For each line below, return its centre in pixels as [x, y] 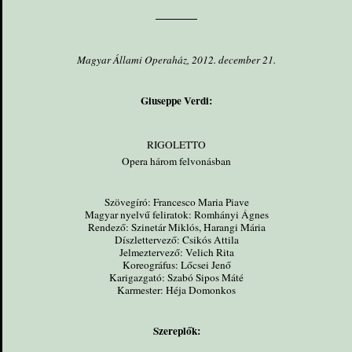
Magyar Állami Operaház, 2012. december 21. [177, 59]
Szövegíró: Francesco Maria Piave [176, 202]
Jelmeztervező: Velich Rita [176, 252]
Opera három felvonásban [177, 161]
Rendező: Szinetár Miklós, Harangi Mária [176, 227]
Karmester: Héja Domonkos [177, 290]
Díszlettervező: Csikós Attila [176, 239]
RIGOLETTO [177, 144]
